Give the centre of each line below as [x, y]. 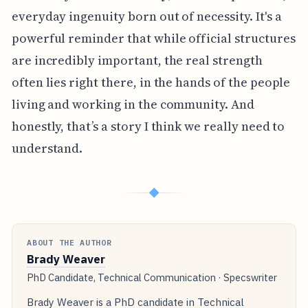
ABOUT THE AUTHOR [69, 243]
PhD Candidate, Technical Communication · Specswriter [152, 278]
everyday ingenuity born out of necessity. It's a [146, 16]
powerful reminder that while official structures [153, 38]
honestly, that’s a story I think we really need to [148, 126]
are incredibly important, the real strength [137, 60]
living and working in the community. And [133, 104]
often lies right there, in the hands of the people [151, 82]
